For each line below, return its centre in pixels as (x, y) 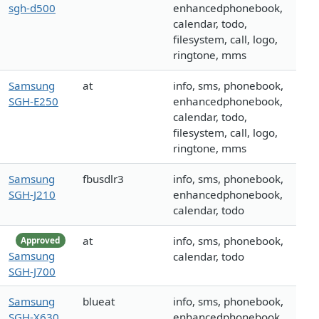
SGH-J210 (32, 195)
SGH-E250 (33, 101)
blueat (99, 302)
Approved (41, 240)
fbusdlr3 (103, 179)
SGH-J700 (32, 271)
